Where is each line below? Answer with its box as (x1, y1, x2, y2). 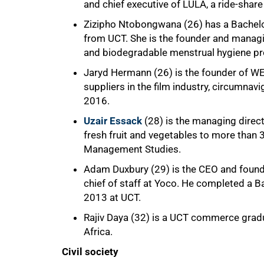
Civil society (62, 245, 118, 258)
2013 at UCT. (84, 191, 141, 203)
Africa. (84, 225, 113, 237)
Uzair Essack (84, 114, 142, 127)
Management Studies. (84, 143, 181, 155)
